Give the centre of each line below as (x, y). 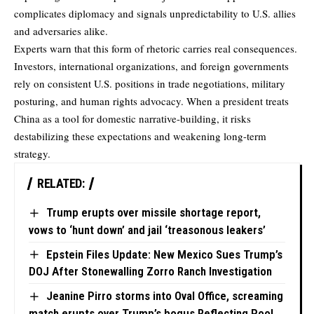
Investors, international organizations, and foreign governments (151, 66)
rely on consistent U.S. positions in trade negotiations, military (150, 84)
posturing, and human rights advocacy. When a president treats (151, 101)
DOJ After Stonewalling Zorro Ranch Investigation (150, 272)
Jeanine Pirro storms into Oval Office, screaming (164, 296)
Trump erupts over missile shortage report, (153, 213)
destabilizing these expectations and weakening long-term (140, 136)
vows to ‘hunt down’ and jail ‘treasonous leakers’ (147, 230)
